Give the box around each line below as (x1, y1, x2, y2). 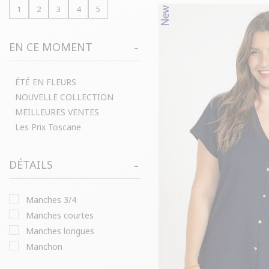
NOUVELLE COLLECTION (15, 91, 113, 103)
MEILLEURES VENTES (15, 106, 99, 118)
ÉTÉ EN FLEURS (15, 76, 76, 88)
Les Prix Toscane (15, 121, 81, 133)
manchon (34, 240, 62, 252)
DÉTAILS (9, 157, 53, 172)
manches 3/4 (34, 193, 76, 205)
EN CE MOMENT (9, 39, 92, 54)
